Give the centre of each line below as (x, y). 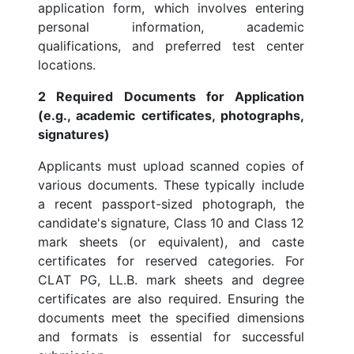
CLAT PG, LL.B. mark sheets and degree (171, 280)
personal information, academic (171, 27)
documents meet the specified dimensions (171, 318)
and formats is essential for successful (171, 337)
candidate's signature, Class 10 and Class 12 (171, 223)
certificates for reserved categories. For (171, 261)
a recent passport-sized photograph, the (171, 204)
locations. (67, 65)
